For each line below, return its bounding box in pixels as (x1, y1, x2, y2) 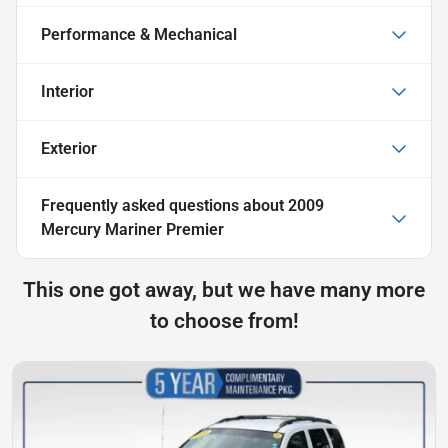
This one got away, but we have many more (23, 277, 425, 302)
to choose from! (149, 308, 299, 333)
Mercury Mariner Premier (41, 219, 224, 239)
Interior (41, 81, 94, 101)
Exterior (41, 138, 97, 158)
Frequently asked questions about (41, 195, 288, 215)
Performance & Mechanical (41, 24, 237, 44)
